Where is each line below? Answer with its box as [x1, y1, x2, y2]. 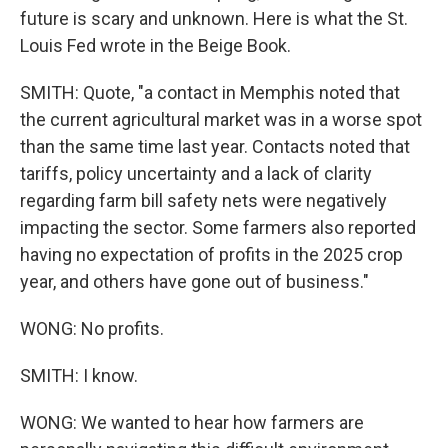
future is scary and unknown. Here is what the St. [20, 8, 408, 29]
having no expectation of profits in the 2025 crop [20, 244, 403, 265]
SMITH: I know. [20, 365, 138, 386]
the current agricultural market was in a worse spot [20, 109, 422, 130]
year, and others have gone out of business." [20, 271, 369, 292]
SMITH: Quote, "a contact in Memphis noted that [20, 82, 400, 103]
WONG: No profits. [20, 318, 164, 339]
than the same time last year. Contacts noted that [20, 136, 410, 157]
